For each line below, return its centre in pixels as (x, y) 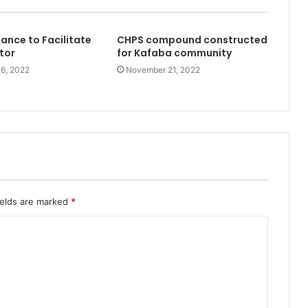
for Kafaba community (174, 53)
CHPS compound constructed (192, 40)
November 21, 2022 (163, 69)
